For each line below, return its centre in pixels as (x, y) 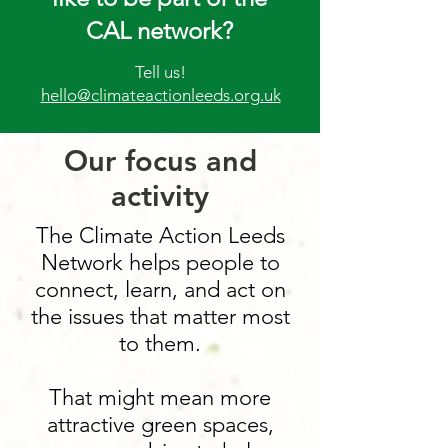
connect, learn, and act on (160, 289)
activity (160, 195)
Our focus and (160, 160)
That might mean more (160, 397)
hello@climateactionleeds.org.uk (160, 95)
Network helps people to (160, 262)
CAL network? (159, 30)
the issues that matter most (160, 316)
